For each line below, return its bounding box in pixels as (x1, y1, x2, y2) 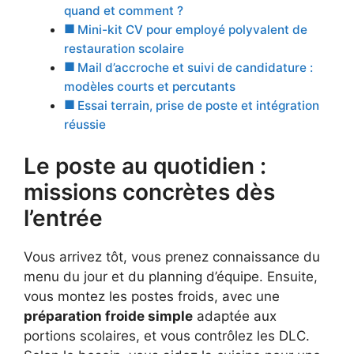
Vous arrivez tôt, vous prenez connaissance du (24, 249, 320, 265)
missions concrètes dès (24, 179, 275, 206)
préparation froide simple (24, 308, 193, 325)
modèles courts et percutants (64, 78, 235, 94)
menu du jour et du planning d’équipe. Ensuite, (24, 269, 318, 285)
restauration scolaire (64, 40, 184, 56)
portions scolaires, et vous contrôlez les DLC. (24, 328, 310, 345)
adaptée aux (193, 308, 277, 325)
